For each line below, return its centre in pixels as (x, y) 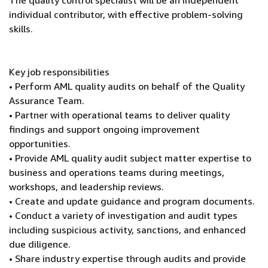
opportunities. (40, 144)
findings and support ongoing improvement (104, 129)
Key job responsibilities (59, 72)
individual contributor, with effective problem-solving (126, 14)
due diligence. (40, 244)
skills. (21, 29)
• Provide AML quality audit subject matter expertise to (130, 158)
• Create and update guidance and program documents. (132, 201)
